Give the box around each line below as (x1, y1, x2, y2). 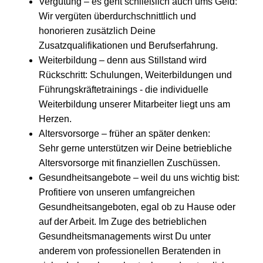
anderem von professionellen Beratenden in (39, 245, 221, 256)
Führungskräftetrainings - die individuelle (39, 84, 208, 95)
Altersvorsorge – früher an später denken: (39, 128, 215, 139)
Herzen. (39, 113, 72, 124)
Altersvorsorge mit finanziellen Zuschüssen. (39, 157, 220, 168)
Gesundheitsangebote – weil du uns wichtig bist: (39, 172, 240, 183)
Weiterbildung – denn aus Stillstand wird (39, 55, 207, 65)
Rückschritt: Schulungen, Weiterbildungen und (39, 69, 232, 80)
